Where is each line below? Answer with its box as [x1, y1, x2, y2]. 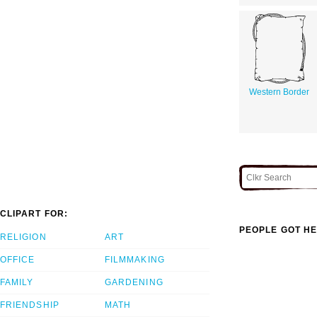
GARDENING [105, 277, 163, 288]
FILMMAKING [105, 255, 165, 265]
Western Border [249, 86, 309, 97]
